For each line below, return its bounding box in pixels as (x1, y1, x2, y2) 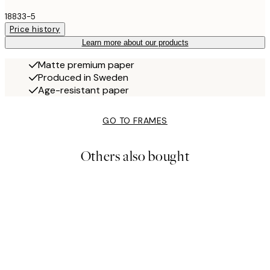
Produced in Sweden (38, 71, 128, 84)
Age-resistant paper (38, 83, 129, 96)
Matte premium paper (38, 58, 134, 71)
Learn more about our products (81, 37, 189, 47)
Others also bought (80, 146, 190, 166)
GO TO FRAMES (102, 115, 168, 126)
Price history (10, 24, 60, 34)
